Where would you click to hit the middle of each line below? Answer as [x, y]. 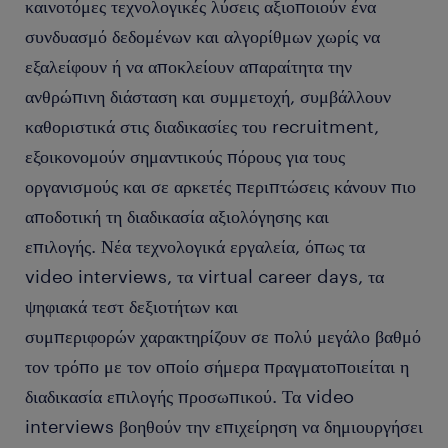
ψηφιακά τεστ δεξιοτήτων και [131, 306]
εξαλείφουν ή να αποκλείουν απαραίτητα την [188, 66]
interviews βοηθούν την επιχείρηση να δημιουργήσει [224, 426]
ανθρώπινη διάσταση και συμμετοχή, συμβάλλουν [208, 96]
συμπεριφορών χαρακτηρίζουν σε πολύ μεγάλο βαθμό [223, 336]
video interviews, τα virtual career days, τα [204, 276]
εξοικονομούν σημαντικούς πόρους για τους [185, 156]
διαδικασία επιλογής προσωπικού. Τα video [189, 396]
